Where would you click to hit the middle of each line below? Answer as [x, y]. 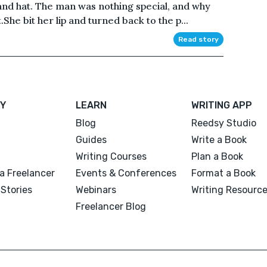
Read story [198, 39]
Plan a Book [217, 156]
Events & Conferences [126, 173]
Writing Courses [111, 156]
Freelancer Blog [111, 206]
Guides [91, 139]
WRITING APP [221, 105]
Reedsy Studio [223, 123]
